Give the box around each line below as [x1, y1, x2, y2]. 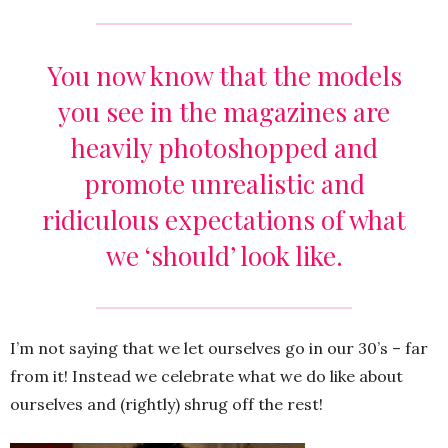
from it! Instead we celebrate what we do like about [10, 366, 403, 387]
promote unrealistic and [83, 166, 365, 202]
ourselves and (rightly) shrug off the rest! [10, 394, 323, 415]
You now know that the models [46, 58, 402, 94]
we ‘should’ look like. [105, 238, 343, 274]
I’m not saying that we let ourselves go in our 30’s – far [10, 338, 428, 359]
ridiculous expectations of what [42, 202, 406, 238]
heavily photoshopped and [70, 130, 378, 166]
